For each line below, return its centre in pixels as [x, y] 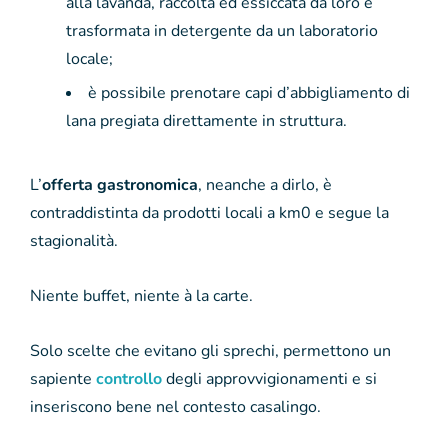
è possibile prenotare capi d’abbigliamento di [249, 92]
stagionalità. [74, 240]
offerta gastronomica [120, 184]
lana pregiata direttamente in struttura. [206, 120]
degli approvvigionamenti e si [271, 378]
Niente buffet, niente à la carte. [141, 295]
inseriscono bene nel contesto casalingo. [175, 406]
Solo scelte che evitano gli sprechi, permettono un [210, 350]
